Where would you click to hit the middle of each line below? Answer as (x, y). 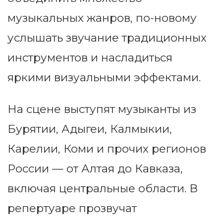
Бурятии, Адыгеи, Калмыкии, (90, 129)
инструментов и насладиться (90, 58)
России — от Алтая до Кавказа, (95, 169)
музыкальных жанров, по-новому (102, 18)
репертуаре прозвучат (72, 208)
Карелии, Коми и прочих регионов (107, 149)
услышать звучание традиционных (107, 38)
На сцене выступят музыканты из (102, 109)
